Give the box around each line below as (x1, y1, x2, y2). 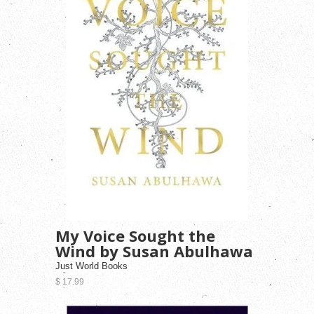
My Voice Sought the (55, 224, 215, 246)
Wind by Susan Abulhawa (55, 240, 253, 261)
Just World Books (55, 260, 128, 271)
